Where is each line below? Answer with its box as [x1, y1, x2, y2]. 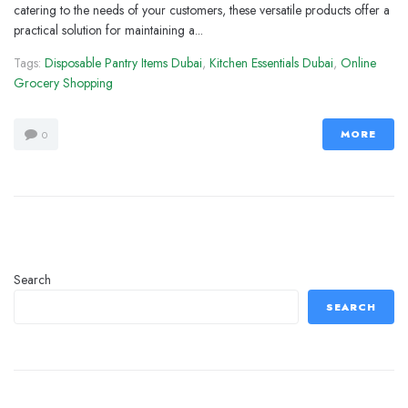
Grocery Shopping [14, 74, 113, 92]
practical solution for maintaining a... [14, 21, 203, 39]
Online [341, 54, 376, 72]
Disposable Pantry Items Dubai [45, 54, 202, 72]
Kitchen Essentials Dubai [209, 54, 333, 72]
